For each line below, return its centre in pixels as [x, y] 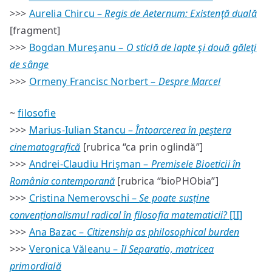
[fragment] [35, 30]
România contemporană [63, 181]
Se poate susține [174, 198]
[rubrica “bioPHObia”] [167, 181]
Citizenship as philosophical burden [163, 232]
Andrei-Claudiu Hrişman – [90, 164]
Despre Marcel [189, 81]
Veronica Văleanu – [75, 249]
